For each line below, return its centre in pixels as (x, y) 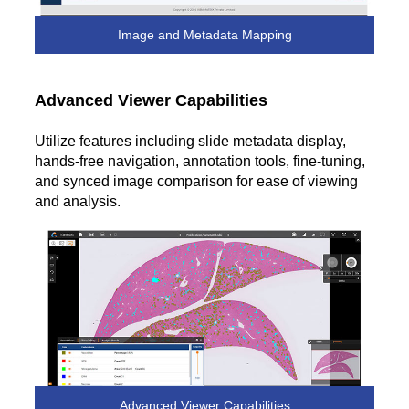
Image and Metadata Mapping (204, 35)
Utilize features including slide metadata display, (190, 142)
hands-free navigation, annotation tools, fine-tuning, (200, 162)
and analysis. (78, 202)
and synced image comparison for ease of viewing (196, 182)
